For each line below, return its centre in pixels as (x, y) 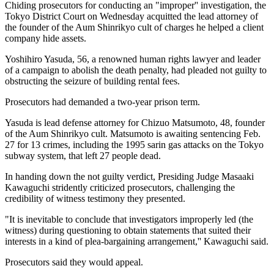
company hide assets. (46, 38)
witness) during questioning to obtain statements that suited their (128, 230)
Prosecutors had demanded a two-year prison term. (102, 102)
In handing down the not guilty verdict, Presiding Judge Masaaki (129, 176)
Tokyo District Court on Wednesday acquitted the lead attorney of (131, 16)
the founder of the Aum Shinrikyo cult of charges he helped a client (134, 27)
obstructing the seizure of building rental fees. (92, 81)
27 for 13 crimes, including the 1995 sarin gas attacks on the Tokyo (134, 144)
